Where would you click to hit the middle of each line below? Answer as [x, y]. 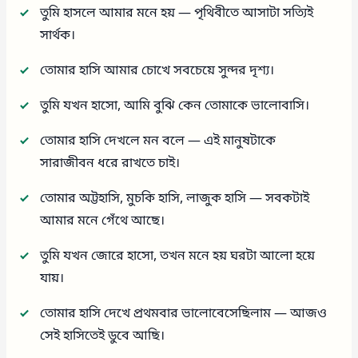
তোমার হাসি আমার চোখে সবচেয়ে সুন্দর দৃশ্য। [157, 71]
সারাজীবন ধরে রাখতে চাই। [110, 163]
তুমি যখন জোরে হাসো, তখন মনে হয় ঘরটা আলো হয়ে [178, 256]
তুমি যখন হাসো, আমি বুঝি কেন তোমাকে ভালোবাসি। [175, 106]
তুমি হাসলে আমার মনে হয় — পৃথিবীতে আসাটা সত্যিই [177, 13]
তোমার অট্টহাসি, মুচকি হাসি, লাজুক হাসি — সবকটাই [175, 199]
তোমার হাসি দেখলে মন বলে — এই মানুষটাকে [158, 141]
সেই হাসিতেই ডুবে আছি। [103, 336]
